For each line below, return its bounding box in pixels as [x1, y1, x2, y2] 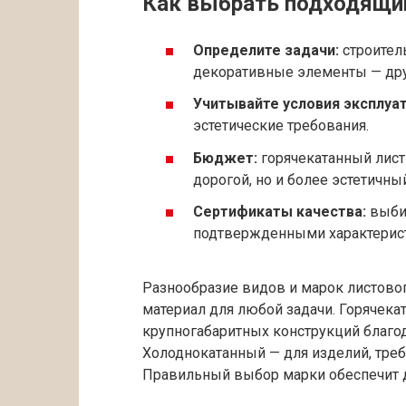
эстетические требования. [193, 117, 369, 135]
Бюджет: [193, 149, 257, 167]
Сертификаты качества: [193, 202, 366, 220]
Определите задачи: [193, 42, 339, 60]
